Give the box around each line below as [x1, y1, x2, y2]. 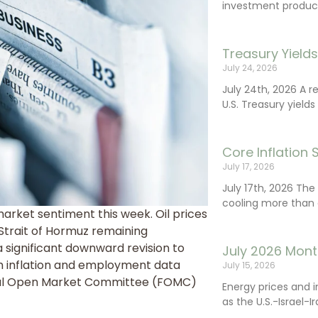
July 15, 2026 [222, 259, 276, 271]
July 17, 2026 [222, 160, 275, 172]
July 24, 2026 [222, 62, 278, 74]
